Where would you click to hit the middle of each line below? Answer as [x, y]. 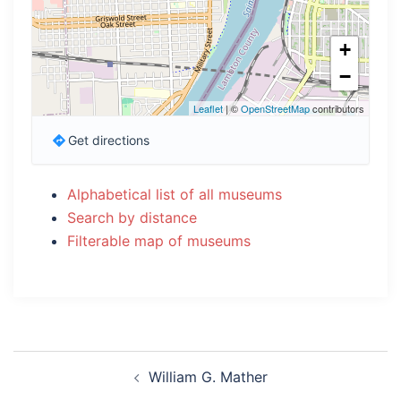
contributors [337, 108]
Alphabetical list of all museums [175, 194]
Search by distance [132, 218]
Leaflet [208, 108]
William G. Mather [208, 377]
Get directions [108, 140]
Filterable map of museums [159, 241]
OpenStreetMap [275, 108]
